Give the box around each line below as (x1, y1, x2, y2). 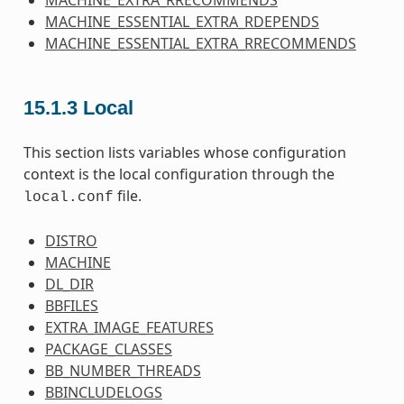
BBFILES (44, 295, 98, 316)
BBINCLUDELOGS (44, 381, 162, 402)
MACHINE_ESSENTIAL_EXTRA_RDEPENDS (44, 12, 319, 32)
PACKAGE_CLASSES (44, 338, 172, 359)
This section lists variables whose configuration (23, 142, 346, 162)
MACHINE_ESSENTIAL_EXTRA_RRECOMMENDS (44, 33, 356, 54)
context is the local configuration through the (23, 163, 335, 184)
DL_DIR (44, 273, 94, 294)
